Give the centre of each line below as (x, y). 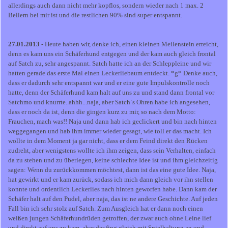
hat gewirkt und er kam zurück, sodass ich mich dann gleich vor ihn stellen (111, 180)
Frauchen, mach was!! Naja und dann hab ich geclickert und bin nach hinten (112, 122)
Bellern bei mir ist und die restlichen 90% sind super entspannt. (95, 15)
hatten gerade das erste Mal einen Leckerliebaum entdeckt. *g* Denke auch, (113, 73)
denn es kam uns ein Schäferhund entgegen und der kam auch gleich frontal (112, 54)
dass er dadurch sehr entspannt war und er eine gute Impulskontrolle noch (109, 83)
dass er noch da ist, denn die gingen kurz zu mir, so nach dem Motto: (102, 112)
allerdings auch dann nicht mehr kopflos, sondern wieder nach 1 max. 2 (106, 6)
